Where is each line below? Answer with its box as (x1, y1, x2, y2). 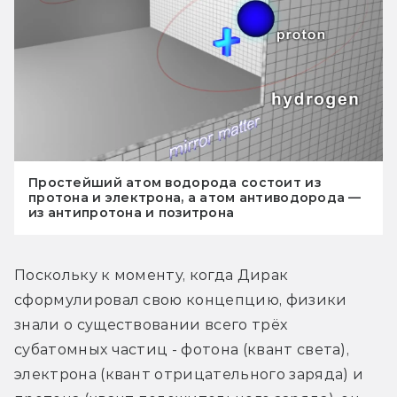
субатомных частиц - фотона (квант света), (14, 340, 350, 358)
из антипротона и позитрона (28, 204, 235, 221)
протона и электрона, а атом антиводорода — (28, 189, 362, 206)
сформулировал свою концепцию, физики (14, 291, 347, 308)
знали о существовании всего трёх (14, 315, 288, 333)
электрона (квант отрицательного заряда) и (14, 365, 364, 383)
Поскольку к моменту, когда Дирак (14, 266, 289, 284)
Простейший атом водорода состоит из (28, 174, 321, 191)
